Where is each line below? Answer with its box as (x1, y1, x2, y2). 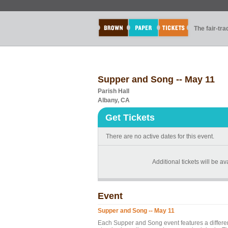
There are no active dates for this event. (106, 133, 214, 140)
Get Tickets (105, 112, 155, 123)
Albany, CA (98, 97, 130, 104)
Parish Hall (98, 88, 129, 95)
